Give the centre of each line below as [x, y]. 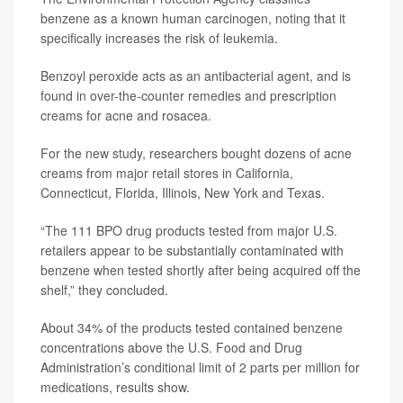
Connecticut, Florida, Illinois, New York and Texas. [183, 193]
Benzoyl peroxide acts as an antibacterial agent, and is [196, 76]
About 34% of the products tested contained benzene [192, 327]
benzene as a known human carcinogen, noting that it [193, 18]
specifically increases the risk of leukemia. [159, 38]
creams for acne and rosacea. [126, 115]
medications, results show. [115, 387]
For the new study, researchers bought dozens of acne [196, 153]
